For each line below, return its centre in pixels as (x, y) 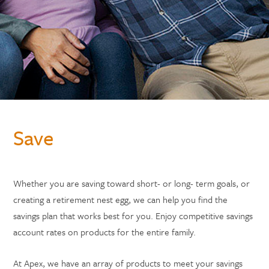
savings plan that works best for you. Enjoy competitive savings (133, 216)
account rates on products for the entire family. (105, 232)
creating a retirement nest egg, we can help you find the (121, 199)
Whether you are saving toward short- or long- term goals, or (132, 183)
